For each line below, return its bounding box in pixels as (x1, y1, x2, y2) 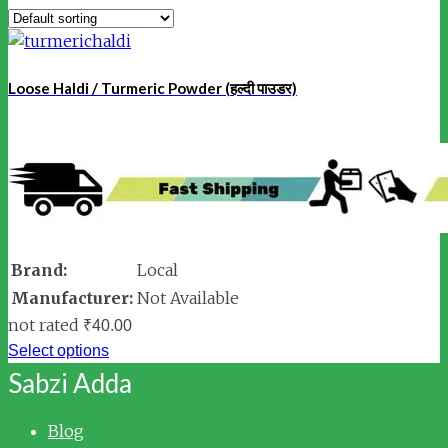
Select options (8, 342, 109, 360)
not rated (8, 315, 79, 336)
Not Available (137, 288, 239, 309)
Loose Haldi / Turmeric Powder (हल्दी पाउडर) (8, 79, 297, 98)
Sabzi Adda (8, 367, 132, 400)
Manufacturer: (11, 288, 133, 309)
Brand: (11, 260, 67, 281)
